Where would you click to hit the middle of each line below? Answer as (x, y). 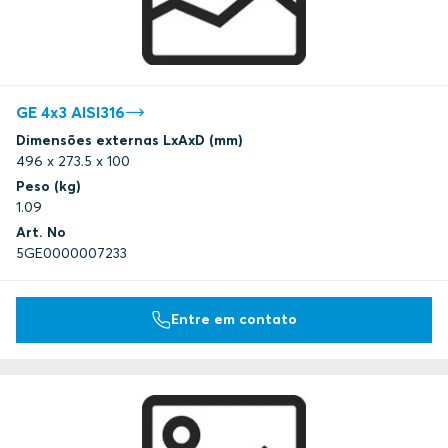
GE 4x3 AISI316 (70, 111)
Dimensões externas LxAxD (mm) (129, 139)
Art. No (41, 231)
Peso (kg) (48, 185)
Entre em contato (234, 319)
